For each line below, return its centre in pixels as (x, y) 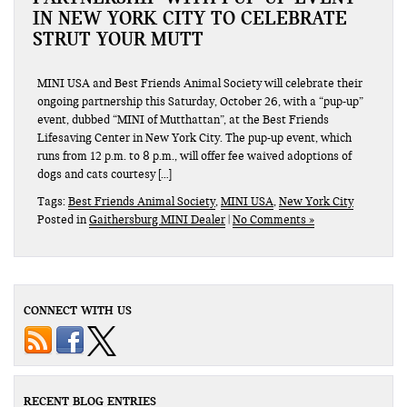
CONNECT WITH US (78, 309)
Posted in (63, 219)
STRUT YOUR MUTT (118, 39)
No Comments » (273, 219)
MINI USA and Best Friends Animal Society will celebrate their (200, 83)
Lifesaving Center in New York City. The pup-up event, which (194, 138)
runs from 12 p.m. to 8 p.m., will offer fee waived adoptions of (194, 156)
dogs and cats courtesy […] (104, 174)
